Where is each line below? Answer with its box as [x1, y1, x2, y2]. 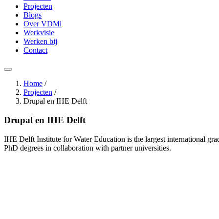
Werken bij [23, 37, 57, 46]
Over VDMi [23, 20, 62, 28]
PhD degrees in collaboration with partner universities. [4, 143, 171, 152]
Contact [23, 46, 47, 55]
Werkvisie [23, 28, 54, 37]
